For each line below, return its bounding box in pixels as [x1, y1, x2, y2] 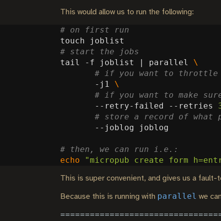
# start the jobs [60, 47, 139, 56]
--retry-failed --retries [60, 101, 218, 110]
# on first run [60, 25, 129, 35]
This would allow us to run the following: [60, 8, 194, 16]
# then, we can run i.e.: [60, 145, 179, 154]
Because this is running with [60, 192, 157, 201]
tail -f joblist [60, 58, 139, 67]
